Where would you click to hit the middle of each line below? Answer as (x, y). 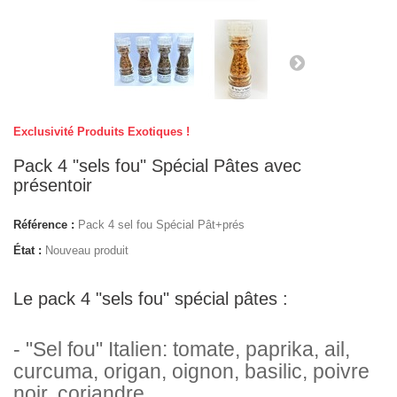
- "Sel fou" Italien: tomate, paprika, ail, (182, 349)
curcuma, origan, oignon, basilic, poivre (191, 371)
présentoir (53, 185)
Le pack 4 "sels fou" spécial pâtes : (151, 299)
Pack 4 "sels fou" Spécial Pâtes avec (157, 166)
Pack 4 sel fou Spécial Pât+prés (161, 225)
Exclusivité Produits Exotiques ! (101, 132)
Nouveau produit (87, 250)
